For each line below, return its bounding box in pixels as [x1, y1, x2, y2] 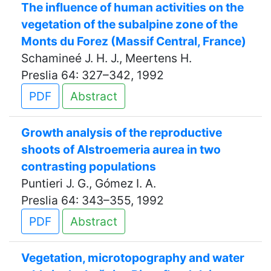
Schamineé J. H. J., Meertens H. [21, 51, 192, 65]
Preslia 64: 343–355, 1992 [21, 193, 164, 207]
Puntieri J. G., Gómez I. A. [21, 176, 156, 191]
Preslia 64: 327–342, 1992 [21, 68, 164, 82]
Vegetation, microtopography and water [21, 250, 244, 265]
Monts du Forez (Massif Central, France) [21, 34, 246, 48]
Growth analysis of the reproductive [21, 125, 222, 140]
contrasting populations [21, 159, 156, 174]
